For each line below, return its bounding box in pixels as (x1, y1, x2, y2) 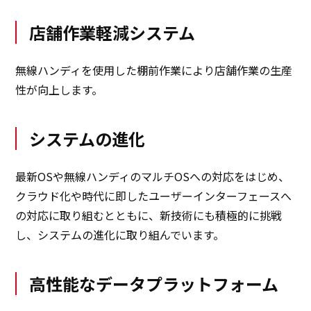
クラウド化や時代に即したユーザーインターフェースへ (15, 187, 292, 204)
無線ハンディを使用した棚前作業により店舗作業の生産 (15, 61, 293, 78)
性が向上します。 (15, 81, 103, 98)
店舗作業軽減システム (29, 19, 196, 44)
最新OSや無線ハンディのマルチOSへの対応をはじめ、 (15, 167, 290, 185)
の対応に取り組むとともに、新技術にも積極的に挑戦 (15, 206, 283, 224)
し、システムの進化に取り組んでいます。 (15, 226, 225, 243)
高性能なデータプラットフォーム (29, 271, 279, 296)
